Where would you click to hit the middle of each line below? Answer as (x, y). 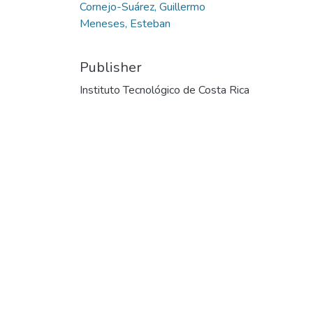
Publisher (111, 67)
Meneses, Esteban (125, 23)
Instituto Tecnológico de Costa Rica (165, 90)
